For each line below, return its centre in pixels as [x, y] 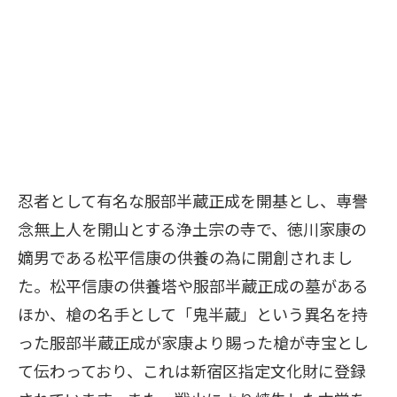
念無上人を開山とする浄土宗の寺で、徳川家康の [192, 229]
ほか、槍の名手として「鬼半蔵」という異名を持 [193, 314]
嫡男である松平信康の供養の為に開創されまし [185, 257]
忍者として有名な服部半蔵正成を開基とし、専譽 [193, 201]
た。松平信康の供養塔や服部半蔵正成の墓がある [193, 286]
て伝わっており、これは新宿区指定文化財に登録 [192, 371]
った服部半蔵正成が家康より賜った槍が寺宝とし [193, 343]
